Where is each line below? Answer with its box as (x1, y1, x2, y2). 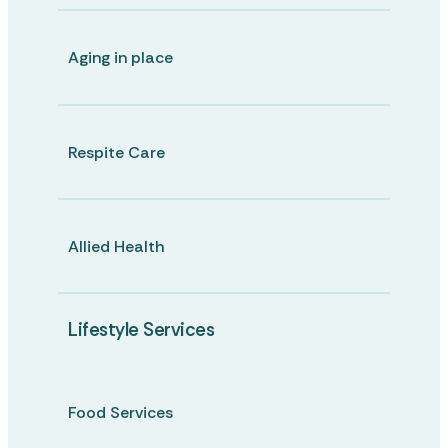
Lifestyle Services (68, 317, 214, 342)
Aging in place (68, 47, 173, 69)
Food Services (68, 401, 173, 423)
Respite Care (68, 141, 165, 163)
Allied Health (68, 235, 164, 257)
